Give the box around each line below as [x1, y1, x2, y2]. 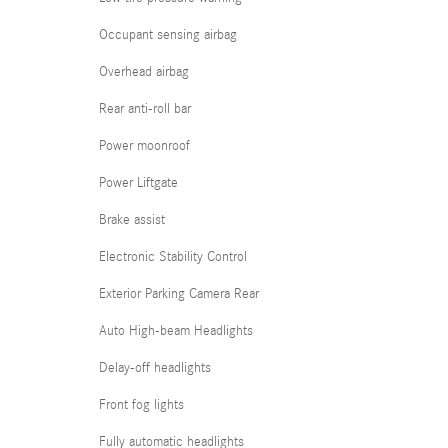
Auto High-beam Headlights [99, 322, 253, 339]
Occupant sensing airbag [99, 26, 237, 43]
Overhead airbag [99, 63, 189, 80]
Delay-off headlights [99, 359, 211, 376]
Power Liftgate [99, 174, 178, 191]
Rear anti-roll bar [99, 100, 191, 117]
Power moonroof [99, 137, 190, 154]
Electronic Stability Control [99, 248, 247, 265]
